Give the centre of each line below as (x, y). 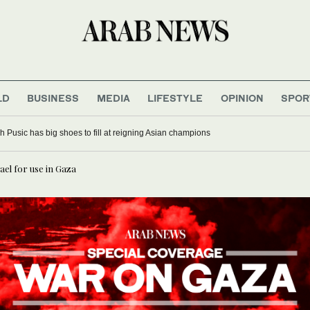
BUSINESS (53, 98)
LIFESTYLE (175, 98)
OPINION (242, 98)
